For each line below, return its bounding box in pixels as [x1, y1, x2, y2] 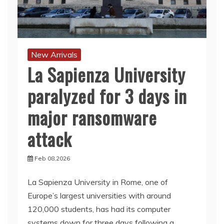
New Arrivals [31, 49, 77, 59]
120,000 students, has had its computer [27, 203, 170, 214]
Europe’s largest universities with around [27, 190, 171, 200]
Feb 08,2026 [34, 154, 70, 162]
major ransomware [27, 103, 157, 130]
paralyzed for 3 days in [27, 82, 187, 109]
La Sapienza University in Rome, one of [27, 176, 168, 187]
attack [27, 125, 71, 152]
